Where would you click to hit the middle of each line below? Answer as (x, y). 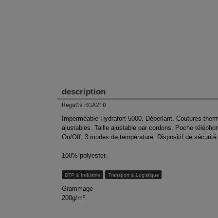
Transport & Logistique (133, 175)
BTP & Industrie (82, 175)
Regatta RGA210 (84, 105)
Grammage (77, 188)
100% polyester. (84, 155)
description (84, 92)
